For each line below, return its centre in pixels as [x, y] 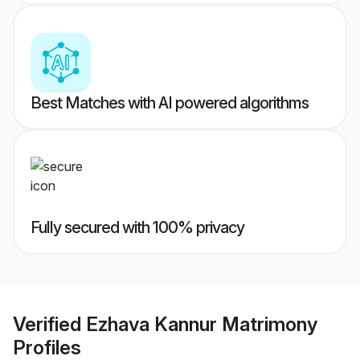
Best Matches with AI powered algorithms [170, 103]
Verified [49, 324]
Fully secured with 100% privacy [137, 228]
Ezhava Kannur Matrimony [202, 324]
